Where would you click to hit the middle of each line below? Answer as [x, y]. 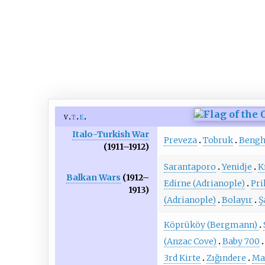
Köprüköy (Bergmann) [211, 225]
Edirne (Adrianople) [204, 184]
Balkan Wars [94, 177]
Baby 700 [241, 242]
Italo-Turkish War [111, 134]
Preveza [180, 140]
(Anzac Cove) [190, 242]
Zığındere [226, 258]
